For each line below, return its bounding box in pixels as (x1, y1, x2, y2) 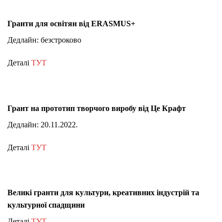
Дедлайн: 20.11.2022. (7, 120, 78, 129)
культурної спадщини (7, 201, 85, 210)
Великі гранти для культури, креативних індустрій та (7, 188, 199, 197)
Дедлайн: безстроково (7, 36, 81, 45)
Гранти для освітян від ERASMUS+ (7, 19, 135, 28)
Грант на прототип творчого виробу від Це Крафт (7, 104, 186, 112)
